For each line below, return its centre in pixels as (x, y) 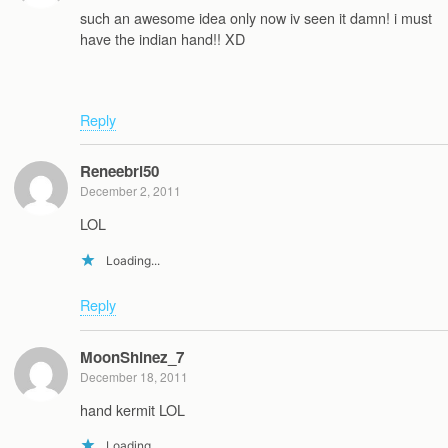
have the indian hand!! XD (162, 38)
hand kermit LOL (134, 409)
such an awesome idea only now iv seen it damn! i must (256, 17)
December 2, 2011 (130, 190)
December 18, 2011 (134, 376)
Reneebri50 (119, 170)
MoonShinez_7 (132, 356)
